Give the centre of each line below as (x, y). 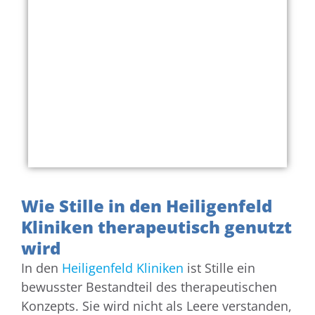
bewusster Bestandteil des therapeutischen (149, 287)
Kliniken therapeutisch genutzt (156, 227)
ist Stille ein (219, 268)
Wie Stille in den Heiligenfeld (147, 206)
